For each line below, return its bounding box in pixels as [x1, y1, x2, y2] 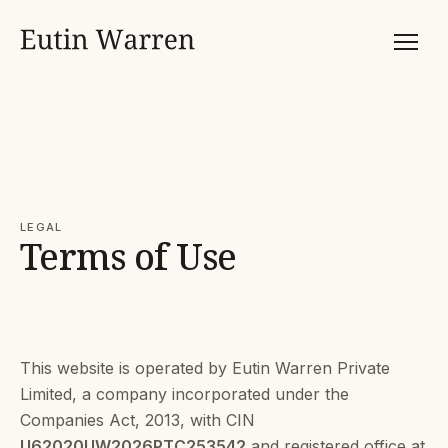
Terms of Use [20, 232, 237, 281]
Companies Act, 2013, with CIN [20, 410, 255, 430]
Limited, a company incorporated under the [20, 384, 349, 404]
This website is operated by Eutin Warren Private [20, 358, 390, 378]
